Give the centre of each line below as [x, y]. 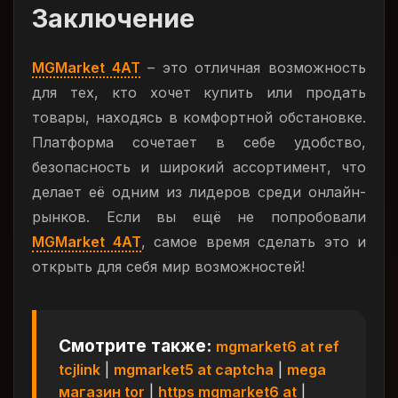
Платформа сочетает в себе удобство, [199, 142]
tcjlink [80, 370]
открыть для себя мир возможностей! [168, 267]
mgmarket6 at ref [278, 346]
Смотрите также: [135, 346]
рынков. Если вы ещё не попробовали [199, 217]
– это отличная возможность [253, 68]
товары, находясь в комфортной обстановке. [199, 117]
